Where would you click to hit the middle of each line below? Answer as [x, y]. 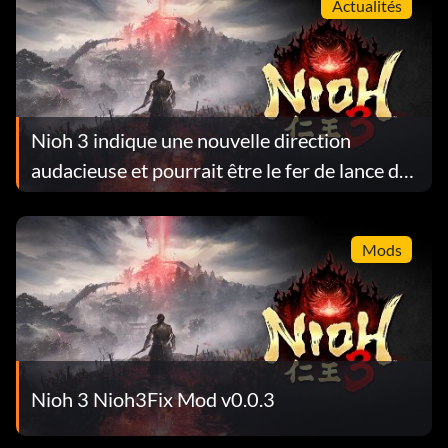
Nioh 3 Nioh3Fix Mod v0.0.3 [153, 398]
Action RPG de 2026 [120, 199]
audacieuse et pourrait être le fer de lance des [224, 169]
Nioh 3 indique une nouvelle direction [191, 139]
